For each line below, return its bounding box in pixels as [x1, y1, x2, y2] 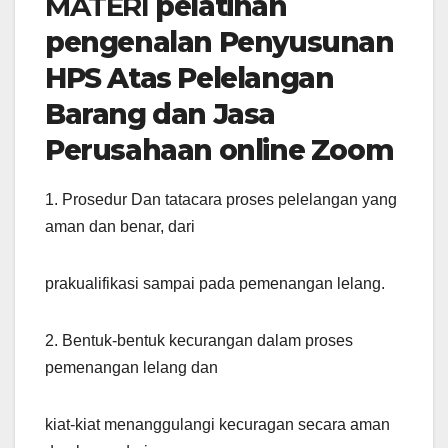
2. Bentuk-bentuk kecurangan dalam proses [45, 332, 353, 350]
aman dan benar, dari [45, 218, 195, 236]
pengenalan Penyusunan [45, 25, 394, 60]
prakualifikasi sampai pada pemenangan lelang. [45, 275, 385, 293]
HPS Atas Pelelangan [45, 61, 334, 96]
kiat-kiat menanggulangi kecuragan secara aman [45, 416, 390, 434]
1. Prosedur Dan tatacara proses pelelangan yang [45, 191, 397, 209]
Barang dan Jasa [45, 97, 276, 132]
